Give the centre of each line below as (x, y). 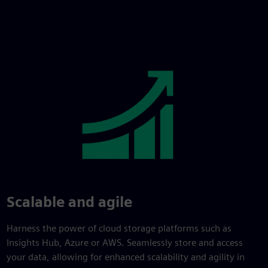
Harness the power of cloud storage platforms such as (119, 228)
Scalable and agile (69, 202)
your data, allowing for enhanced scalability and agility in (125, 257)
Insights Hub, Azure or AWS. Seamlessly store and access (124, 242)
